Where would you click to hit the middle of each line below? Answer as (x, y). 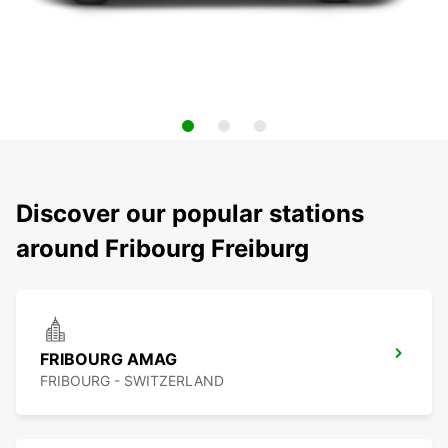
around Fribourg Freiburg (162, 249)
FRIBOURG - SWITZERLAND (132, 381)
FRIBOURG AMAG (108, 359)
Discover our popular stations (190, 214)
